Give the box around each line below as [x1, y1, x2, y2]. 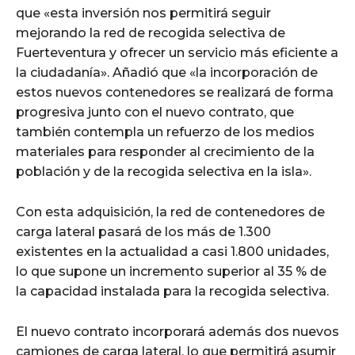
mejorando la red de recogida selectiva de [16, 25, 285, 40]
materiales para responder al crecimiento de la [16, 143, 315, 159]
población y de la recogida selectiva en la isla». [16, 163, 311, 179]
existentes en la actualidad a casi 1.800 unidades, [16, 243, 329, 259]
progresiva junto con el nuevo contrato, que [16, 104, 294, 120]
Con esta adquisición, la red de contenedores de [16, 204, 325, 219]
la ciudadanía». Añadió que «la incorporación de [16, 64, 318, 80]
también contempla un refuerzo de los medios [16, 124, 315, 139]
